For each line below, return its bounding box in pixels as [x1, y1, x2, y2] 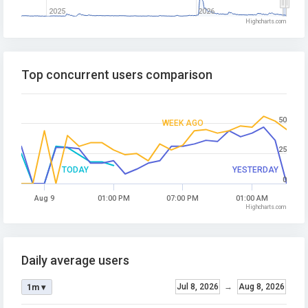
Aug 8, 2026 [238, 282, 285, 291]
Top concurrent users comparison [21, 67, 212, 82]
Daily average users [21, 253, 129, 267]
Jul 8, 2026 [176, 282, 219, 291]
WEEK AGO [162, 118, 203, 128]
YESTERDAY [232, 165, 278, 175]
